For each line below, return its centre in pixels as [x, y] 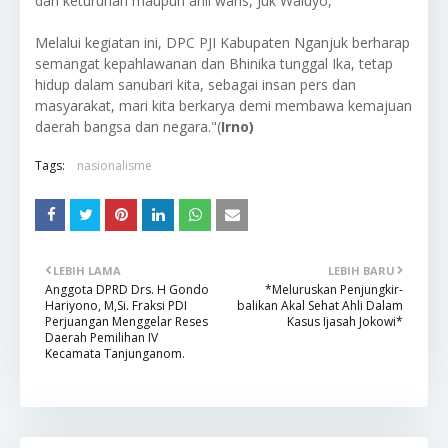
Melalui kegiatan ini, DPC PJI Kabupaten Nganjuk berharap [222, 42]
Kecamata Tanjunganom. [115, 353]
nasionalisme [114, 165]
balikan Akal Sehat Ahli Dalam [320, 305]
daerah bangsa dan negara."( [128, 126]
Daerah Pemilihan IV [101, 337]
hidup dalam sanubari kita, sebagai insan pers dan [195, 84]
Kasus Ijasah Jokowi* [345, 321]
